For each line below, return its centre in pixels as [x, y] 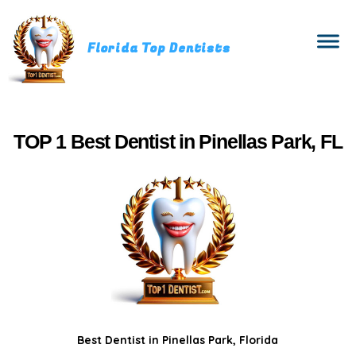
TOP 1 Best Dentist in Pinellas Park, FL [178, 142]
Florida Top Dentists [159, 48]
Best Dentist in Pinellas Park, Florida [178, 340]
